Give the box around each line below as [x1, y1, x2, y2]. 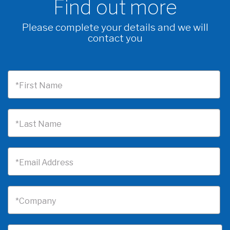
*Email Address [15, 158, 73, 168]
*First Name [15, 81, 63, 91]
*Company [15, 196, 56, 206]
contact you [87, 32, 143, 45]
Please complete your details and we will [22, 21, 208, 34]
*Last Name [15, 119, 62, 129]
